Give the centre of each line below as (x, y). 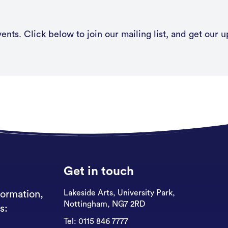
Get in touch (98, 172)
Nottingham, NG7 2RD (104, 204)
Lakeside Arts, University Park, (119, 193)
